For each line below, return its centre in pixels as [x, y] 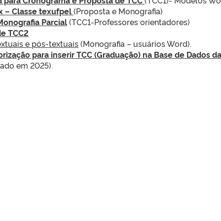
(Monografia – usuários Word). [135, 43]
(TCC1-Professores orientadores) [129, 21]
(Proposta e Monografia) [118, 11]
